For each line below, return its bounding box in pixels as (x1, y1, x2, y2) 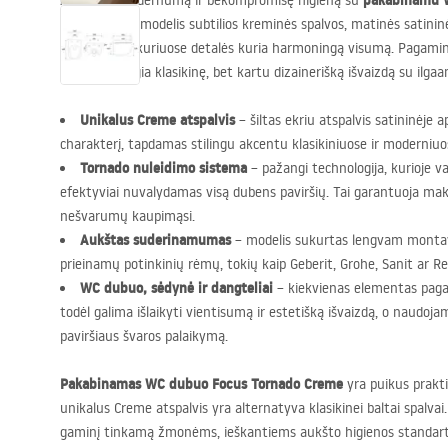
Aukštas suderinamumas (80, 230, 231, 250)
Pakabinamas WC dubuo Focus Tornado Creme (60, 374, 343, 394)
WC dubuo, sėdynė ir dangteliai (80, 278, 273, 298)
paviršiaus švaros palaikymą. (60, 327, 228, 345)
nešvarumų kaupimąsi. (60, 207, 195, 225)
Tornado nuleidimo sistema (80, 158, 247, 178)
